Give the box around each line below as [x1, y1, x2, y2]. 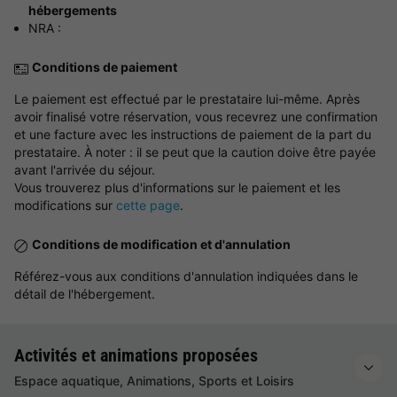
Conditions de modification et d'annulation [32, 237, 291, 253]
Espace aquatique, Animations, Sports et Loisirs [14, 373, 294, 389]
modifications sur [14, 198, 116, 214]
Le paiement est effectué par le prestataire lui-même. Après [14, 91, 360, 107]
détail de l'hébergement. [14, 286, 155, 302]
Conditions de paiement [32, 59, 177, 75]
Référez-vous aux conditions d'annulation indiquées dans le [14, 269, 358, 284]
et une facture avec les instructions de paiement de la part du [14, 127, 371, 143]
